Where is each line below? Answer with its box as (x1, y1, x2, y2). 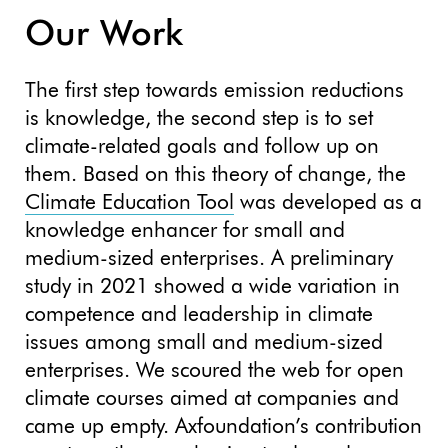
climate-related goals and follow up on (25, 136, 379, 158)
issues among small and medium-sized (25, 332, 383, 354)
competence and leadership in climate (25, 304, 373, 326)
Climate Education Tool (25, 192, 234, 214)
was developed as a (234, 192, 422, 214)
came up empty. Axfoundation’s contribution (25, 416, 422, 438)
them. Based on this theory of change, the (25, 164, 406, 186)
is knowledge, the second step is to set (25, 108, 373, 130)
